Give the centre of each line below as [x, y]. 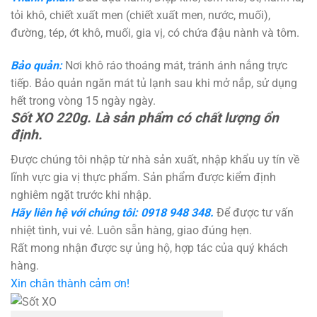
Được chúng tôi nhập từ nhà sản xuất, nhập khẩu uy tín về [155, 159]
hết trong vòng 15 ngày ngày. [83, 101]
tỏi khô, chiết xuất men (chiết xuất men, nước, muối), [140, 16]
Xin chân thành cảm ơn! [70, 283]
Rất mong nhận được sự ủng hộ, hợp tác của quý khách [149, 248]
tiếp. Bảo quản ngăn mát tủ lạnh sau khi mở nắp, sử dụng [154, 83]
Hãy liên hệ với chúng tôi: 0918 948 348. [114, 212]
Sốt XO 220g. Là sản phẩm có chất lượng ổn [145, 118]
